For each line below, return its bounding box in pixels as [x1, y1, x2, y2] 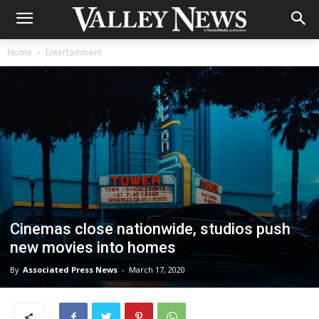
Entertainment [46, 46, 102, 58]
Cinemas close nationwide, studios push [10, 219, 291, 238]
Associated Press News [23, 263, 117, 275]
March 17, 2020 [129, 263, 185, 275]
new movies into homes [10, 238, 176, 256]
